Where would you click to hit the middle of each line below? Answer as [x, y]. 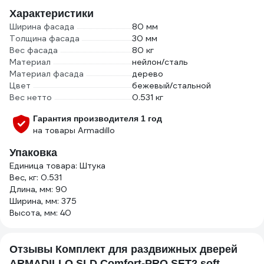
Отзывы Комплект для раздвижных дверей [123, 249]
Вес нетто [31, 97]
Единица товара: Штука [57, 166]
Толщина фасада [44, 38]
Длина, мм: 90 [38, 189]
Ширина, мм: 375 [43, 201]
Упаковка [33, 153]
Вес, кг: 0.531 [36, 177]
